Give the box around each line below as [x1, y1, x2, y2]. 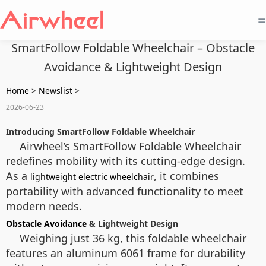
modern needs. [6, 199, 82, 213]
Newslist [39, 85, 72, 96]
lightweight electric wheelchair [30, 171, 154, 182]
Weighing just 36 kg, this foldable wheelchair [20, 231, 246, 245]
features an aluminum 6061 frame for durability [6, 246, 245, 260]
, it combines [154, 169, 219, 183]
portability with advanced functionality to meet [6, 184, 243, 198]
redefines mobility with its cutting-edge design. [6, 154, 245, 168]
